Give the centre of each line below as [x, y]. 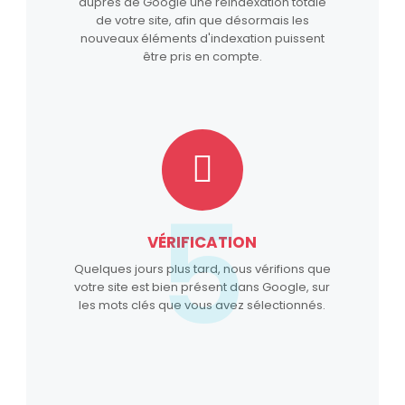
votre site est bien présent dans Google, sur [202, 287]
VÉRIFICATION [202, 242]
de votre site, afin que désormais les [202, 20]
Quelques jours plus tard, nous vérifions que [202, 268]
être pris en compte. [202, 56]
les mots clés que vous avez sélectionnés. [202, 305]
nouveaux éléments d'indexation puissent [202, 38]
